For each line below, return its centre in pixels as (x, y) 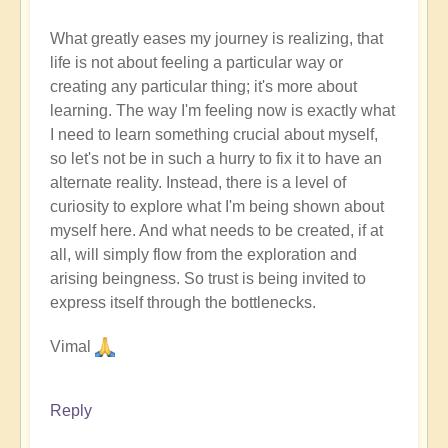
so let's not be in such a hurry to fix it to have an (216, 158)
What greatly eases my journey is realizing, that (216, 38)
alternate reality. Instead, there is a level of (198, 182)
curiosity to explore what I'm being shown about (217, 206)
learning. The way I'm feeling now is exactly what (222, 110)
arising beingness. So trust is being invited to (208, 278)
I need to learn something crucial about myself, (214, 134)
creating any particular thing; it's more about (203, 86)
